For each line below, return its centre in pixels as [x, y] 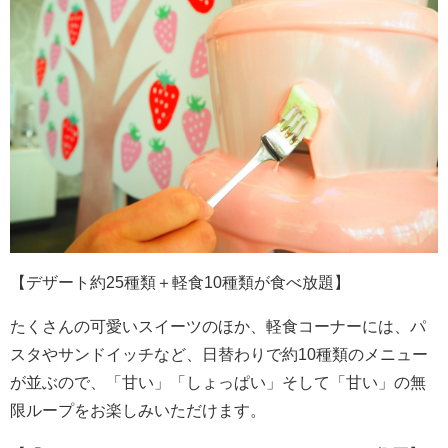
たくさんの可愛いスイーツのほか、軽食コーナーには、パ [218, 326]
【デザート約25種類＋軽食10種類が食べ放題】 [180, 282]
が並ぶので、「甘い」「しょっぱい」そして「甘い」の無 [218, 382]
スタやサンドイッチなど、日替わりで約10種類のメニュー [219, 354]
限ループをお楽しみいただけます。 [138, 410]
